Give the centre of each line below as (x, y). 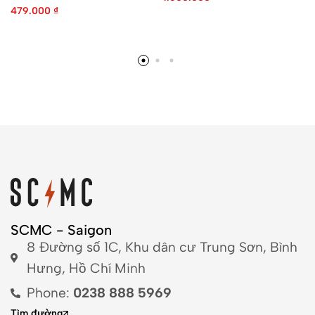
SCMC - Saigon (61, 230)
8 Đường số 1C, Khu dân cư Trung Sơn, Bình (162, 247)
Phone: (50, 292)
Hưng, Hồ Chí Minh (86, 268)
